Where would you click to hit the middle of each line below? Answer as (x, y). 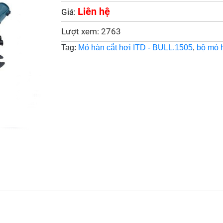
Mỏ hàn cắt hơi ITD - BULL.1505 (135, 48)
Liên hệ (94, 11)
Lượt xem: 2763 (91, 31)
